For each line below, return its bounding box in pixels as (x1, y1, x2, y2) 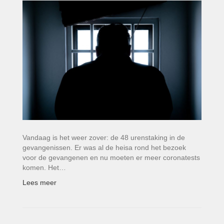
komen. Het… (22, 163, 66, 171)
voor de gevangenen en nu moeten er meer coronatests (22, 153, 200, 161)
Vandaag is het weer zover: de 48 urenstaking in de (22, 133, 185, 141)
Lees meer (22, 178, 56, 186)
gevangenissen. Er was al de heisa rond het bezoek (22, 143, 186, 151)
